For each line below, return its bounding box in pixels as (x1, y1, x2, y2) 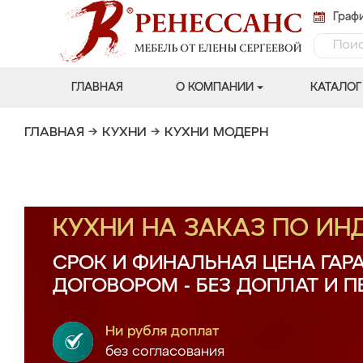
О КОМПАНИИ (175, 82, 254, 93)
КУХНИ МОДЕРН (164, 126, 268, 139)
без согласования (105, 345, 224, 359)
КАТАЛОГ (310, 82, 361, 93)
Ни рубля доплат (105, 325, 220, 339)
